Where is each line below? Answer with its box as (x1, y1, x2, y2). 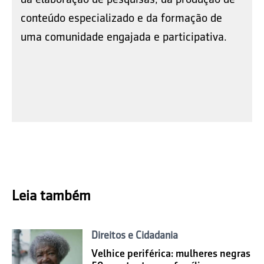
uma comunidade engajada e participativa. (21, 29, 227, 43)
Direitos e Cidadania (91, 229, 178, 242)
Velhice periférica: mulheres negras (91, 247, 250, 260)
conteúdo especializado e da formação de (21, 11, 222, 24)
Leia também (12, 187, 91, 203)
